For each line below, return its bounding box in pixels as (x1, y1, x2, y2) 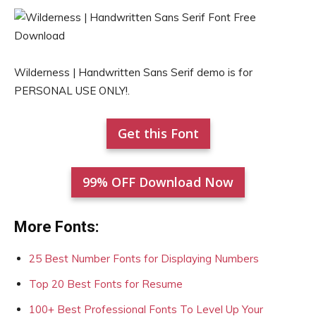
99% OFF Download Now (83, 174, 233, 190)
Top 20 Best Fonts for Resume (29, 277, 183, 291)
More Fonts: (14, 218, 99, 236)
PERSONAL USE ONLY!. (14, 84, 130, 97)
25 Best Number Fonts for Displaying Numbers (29, 252, 259, 265)
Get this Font (117, 125, 199, 142)
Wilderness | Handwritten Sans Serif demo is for (14, 66, 253, 79)
